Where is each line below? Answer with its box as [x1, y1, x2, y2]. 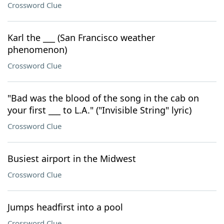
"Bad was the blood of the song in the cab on [7, 92, 199, 104]
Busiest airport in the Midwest [7, 152, 136, 164]
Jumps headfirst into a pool [7, 201, 123, 213]
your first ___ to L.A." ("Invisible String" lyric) [7, 104, 191, 116]
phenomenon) [7, 43, 67, 55]
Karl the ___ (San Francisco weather [7, 31, 155, 43]
